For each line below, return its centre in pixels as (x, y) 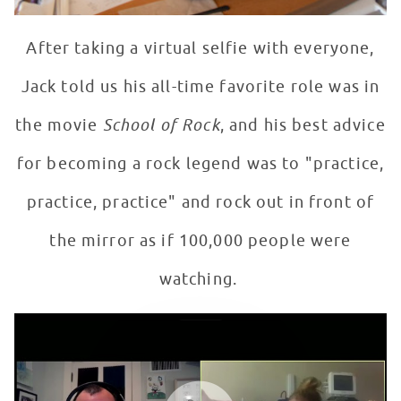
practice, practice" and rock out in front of (200, 203)
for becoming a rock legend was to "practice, (200, 164)
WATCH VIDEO (67, 368)
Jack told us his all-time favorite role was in (200, 87)
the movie (59, 126)
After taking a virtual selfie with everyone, (200, 49)
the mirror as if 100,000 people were (200, 241)
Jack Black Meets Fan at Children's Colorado (169, 321)
